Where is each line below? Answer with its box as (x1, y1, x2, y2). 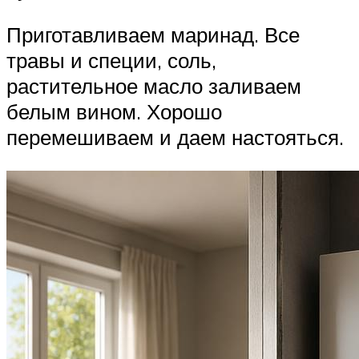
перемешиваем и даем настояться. (6, 124, 344, 151)
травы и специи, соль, (6, 47, 216, 74)
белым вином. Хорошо (6, 99, 222, 125)
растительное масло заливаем (6, 73, 301, 99)
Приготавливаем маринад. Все (6, 22, 300, 48)
